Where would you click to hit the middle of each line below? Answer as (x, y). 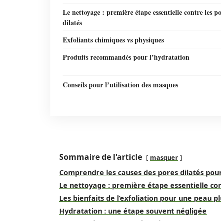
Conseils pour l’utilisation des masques (120, 85)
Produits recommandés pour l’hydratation (126, 57)
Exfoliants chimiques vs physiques (113, 40)
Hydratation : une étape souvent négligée (133, 211)
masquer (164, 157)
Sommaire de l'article (101, 157)
